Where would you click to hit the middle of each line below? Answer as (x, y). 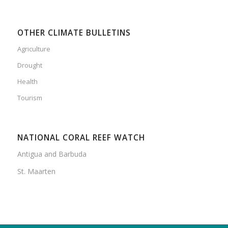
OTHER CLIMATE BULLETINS (74, 33)
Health (27, 81)
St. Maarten (36, 172)
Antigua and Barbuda (52, 154)
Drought (30, 65)
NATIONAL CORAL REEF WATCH (81, 137)
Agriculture (34, 49)
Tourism (30, 97)
